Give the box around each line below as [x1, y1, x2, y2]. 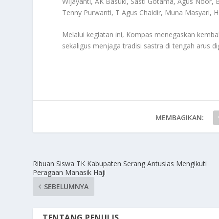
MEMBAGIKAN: [155, 113, 204, 123]
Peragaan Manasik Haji [33, 168, 106, 177]
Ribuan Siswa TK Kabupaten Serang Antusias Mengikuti [33, 159, 207, 169]
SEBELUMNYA [44, 182, 89, 192]
